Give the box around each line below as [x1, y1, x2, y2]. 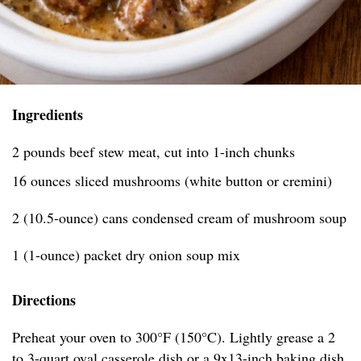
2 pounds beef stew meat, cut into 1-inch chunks [12, 142, 295, 162]
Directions [12, 289, 76, 311]
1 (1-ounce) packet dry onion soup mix [12, 245, 240, 265]
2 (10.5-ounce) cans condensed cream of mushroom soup [12, 208, 346, 228]
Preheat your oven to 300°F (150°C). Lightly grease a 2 [12, 327, 335, 347]
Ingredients [12, 104, 83, 126]
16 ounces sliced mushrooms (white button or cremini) [12, 171, 332, 191]
